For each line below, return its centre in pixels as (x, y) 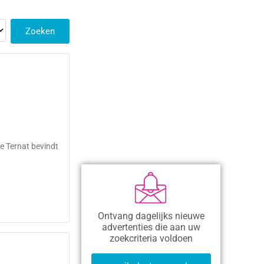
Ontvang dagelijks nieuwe (151, 216)
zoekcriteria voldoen (151, 239)
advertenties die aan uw (151, 227)
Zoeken (40, 31)
